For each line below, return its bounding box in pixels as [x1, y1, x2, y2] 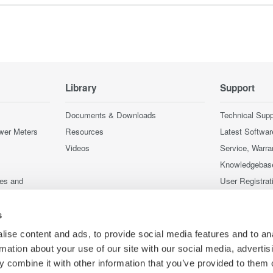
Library [65, 81, 97, 94]
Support [220, 81, 255, 94]
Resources [65, 126, 104, 137]
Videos [65, 142, 90, 154]
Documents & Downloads [65, 109, 156, 121]
